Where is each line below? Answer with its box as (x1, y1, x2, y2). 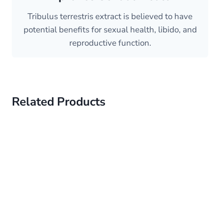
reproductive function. (69, 37, 151, 49)
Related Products (12, 94, 106, 110)
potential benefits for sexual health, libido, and (23, 24, 197, 36)
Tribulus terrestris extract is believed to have (27, 11, 192, 23)
